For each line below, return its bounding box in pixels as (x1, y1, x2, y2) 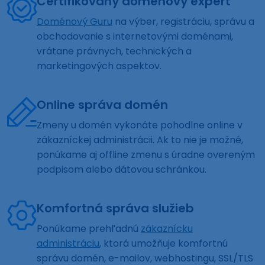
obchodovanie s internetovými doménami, (37, 30, 233, 44)
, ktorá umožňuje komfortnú (99, 237, 228, 251)
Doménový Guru (37, 15, 112, 29)
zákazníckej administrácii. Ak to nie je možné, (37, 133, 243, 147)
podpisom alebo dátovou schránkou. (37, 163, 206, 177)
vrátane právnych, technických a (37, 44, 192, 59)
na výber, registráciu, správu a (112, 15, 254, 29)
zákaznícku (141, 222, 193, 236)
